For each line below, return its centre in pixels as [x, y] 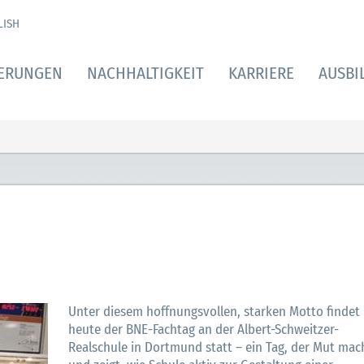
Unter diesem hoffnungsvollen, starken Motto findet [214, 312]
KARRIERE [261, 73]
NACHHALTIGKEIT [145, 73]
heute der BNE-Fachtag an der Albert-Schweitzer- [204, 329]
